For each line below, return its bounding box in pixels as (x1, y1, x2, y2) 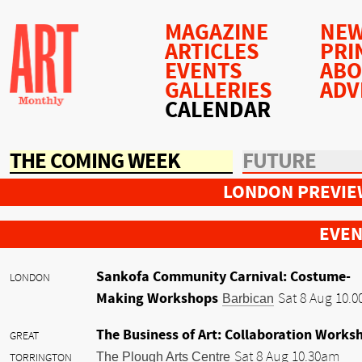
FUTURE (242, 149, 316, 174)
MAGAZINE (165, 19, 268, 46)
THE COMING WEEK (10, 149, 180, 174)
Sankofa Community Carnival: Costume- (96, 268, 351, 285)
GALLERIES (165, 78, 272, 104)
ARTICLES (165, 39, 259, 65)
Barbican (222, 291, 274, 305)
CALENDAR (165, 97, 271, 124)
